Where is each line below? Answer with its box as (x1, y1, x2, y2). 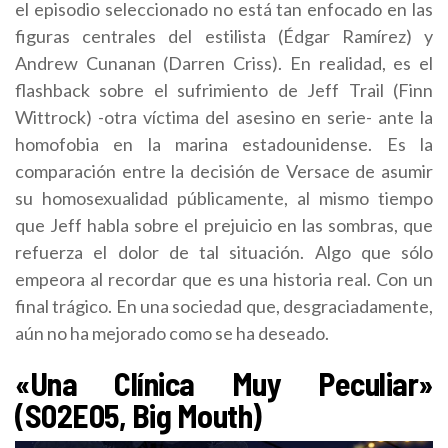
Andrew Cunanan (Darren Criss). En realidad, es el (15, 51, 433, 74)
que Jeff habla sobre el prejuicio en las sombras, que (15, 213, 433, 236)
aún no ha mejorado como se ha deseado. (15, 321, 329, 344)
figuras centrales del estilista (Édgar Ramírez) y (15, 24, 433, 47)
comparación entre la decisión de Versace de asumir (15, 159, 433, 182)
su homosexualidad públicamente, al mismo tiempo (15, 186, 433, 209)
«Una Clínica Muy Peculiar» (15, 363, 433, 402)
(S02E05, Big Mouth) (15, 395, 262, 434)
